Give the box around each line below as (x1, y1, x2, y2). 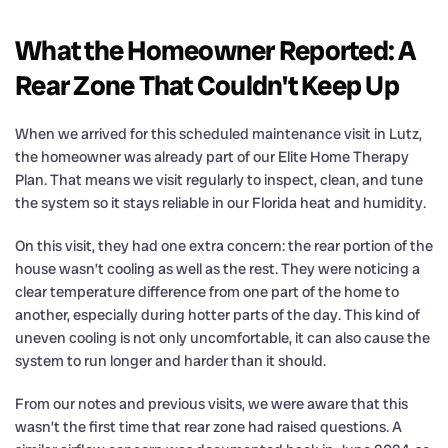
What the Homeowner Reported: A (15, 32, 416, 68)
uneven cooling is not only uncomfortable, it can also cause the (15, 327, 430, 348)
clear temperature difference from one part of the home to (15, 281, 399, 302)
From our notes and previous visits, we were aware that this (15, 393, 408, 414)
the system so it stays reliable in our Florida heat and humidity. (15, 192, 426, 213)
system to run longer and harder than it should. (15, 350, 326, 371)
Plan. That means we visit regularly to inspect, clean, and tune (15, 169, 423, 190)
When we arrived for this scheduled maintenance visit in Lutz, (15, 123, 422, 144)
